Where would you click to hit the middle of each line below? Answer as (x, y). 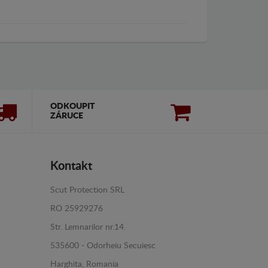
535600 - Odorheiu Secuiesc (103, 246)
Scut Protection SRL (87, 191)
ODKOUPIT (72, 107)
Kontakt (71, 167)
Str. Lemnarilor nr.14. (88, 228)
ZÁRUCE (66, 116)
